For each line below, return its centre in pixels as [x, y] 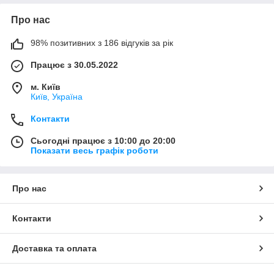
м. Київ [46, 87]
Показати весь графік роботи [94, 150]
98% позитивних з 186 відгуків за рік [102, 43]
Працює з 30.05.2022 [74, 65]
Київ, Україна [57, 97]
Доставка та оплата [54, 248]
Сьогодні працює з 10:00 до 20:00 [103, 141]
